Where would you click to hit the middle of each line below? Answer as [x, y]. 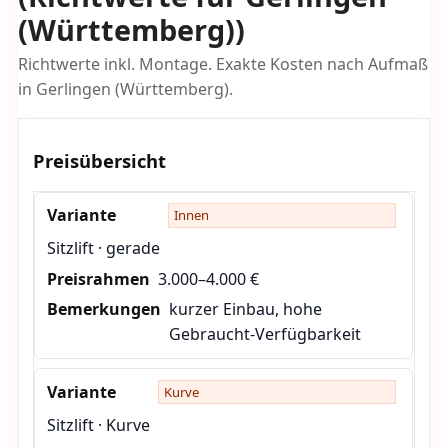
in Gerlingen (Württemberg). [125, 89]
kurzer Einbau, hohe [245, 309]
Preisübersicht [100, 160]
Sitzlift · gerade [103, 248]
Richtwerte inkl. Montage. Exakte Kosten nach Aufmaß [222, 64]
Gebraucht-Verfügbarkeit [264, 334]
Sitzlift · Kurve [98, 424]
